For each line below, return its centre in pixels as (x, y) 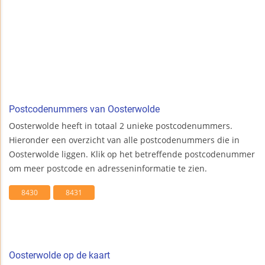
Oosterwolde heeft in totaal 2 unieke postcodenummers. (121, 126)
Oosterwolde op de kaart (59, 256)
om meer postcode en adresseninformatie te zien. (108, 169)
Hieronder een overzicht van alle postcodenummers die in (124, 140)
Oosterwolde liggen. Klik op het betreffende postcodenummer (132, 154)
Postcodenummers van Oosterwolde (84, 109)
